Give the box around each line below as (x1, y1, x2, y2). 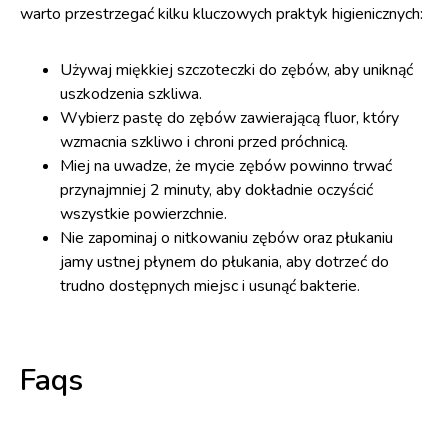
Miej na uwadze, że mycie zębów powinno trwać (60, 155, 392, 177)
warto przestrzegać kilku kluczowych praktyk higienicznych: (20, 3, 423, 25)
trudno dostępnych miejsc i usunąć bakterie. (60, 275, 360, 297)
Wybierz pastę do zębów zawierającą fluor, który (60, 107, 399, 129)
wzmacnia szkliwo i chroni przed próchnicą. (60, 131, 348, 153)
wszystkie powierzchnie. (60, 203, 227, 225)
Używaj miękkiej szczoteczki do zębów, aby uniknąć (60, 59, 413, 81)
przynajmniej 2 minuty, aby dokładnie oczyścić (60, 179, 373, 201)
